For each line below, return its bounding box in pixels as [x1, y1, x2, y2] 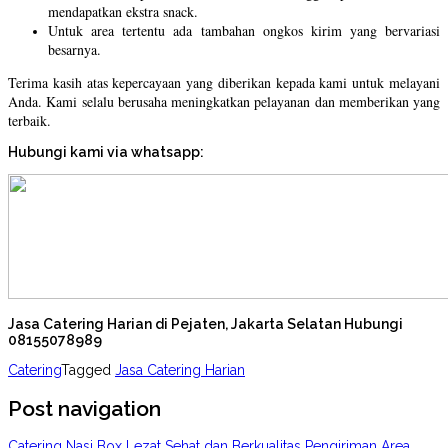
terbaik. [8, 111, 51, 131]
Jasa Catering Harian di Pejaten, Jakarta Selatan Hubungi [8, 316, 403, 333]
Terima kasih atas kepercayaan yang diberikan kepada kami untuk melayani [8, 73, 440, 93]
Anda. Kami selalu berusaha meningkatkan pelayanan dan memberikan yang [8, 92, 440, 112]
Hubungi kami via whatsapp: [8, 144, 204, 161]
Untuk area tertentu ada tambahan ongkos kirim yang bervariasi [48, 21, 440, 41]
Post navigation [8, 395, 161, 421]
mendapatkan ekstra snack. [48, 2, 198, 22]
